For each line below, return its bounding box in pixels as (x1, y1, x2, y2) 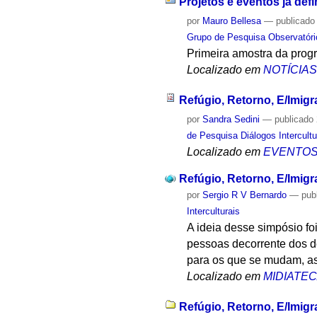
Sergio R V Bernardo (202, 190, 287, 201)
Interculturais (187, 206, 241, 217)
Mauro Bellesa (202, 15, 262, 26)
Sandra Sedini (202, 113, 260, 125)
